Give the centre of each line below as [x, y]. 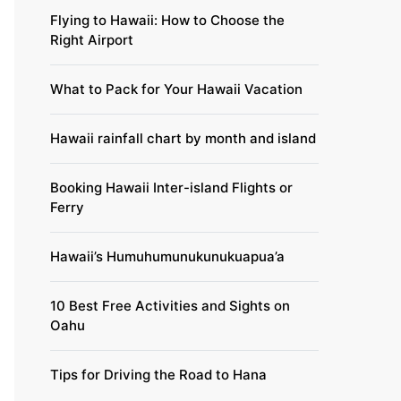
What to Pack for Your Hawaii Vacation [176, 90]
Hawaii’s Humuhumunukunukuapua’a [167, 257]
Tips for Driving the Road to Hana [158, 375]
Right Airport [92, 40]
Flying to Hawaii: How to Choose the [167, 21]
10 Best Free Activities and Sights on [170, 306]
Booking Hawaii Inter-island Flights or [171, 188]
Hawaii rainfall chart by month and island [183, 139]
